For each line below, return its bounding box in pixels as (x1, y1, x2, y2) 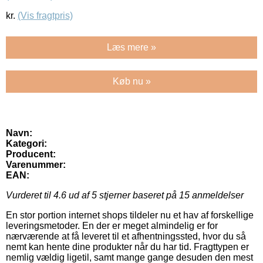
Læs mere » (107, 42, 156, 53)
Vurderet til (6, 190, 53, 201)
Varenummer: (6, 160, 66, 170)
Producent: (6, 149, 56, 160)
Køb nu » (112, 76, 151, 87)
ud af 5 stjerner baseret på (66, 190, 179, 201)
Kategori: (6, 139, 47, 149)
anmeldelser (190, 190, 244, 201)
